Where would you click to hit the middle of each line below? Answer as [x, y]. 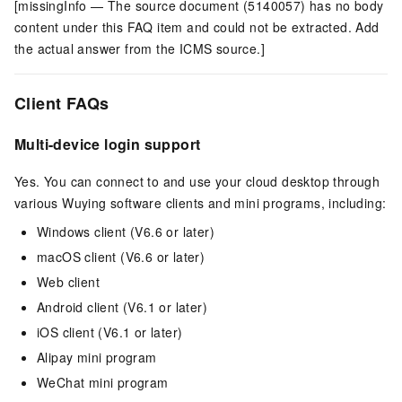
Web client [68, 282]
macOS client [77, 257]
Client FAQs [62, 103]
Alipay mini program [97, 358]
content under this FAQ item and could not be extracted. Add [197, 26]
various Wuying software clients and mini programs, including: [201, 203]
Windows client [82, 232]
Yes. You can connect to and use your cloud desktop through [197, 182]
